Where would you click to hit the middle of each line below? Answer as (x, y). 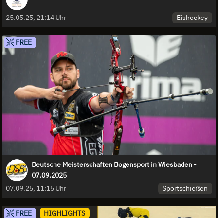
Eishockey (192, 17)
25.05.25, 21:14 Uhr (36, 17)
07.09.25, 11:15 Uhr (36, 188)
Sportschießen (185, 188)
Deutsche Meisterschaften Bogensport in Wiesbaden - (114, 165)
